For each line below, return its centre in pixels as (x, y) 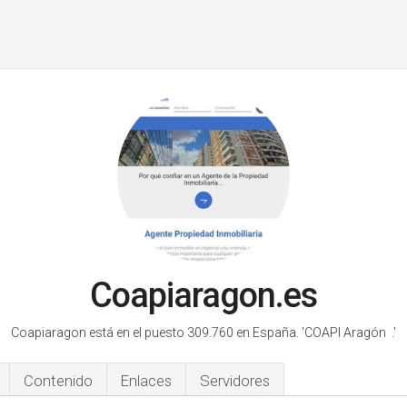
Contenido (58, 381)
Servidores (235, 381)
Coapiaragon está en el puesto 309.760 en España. (156, 333)
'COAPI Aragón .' (349, 333)
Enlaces (146, 381)
